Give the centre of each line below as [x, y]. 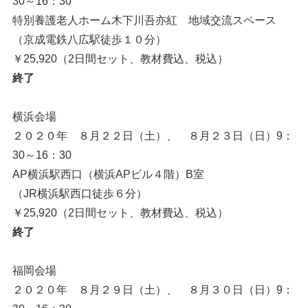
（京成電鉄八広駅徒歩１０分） [89, 40]
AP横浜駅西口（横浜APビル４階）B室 [108, 174]
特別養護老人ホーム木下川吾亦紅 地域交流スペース [144, 20]
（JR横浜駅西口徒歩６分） [79, 194]
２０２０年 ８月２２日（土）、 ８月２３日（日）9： [153, 136]
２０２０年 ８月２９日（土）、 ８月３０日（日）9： [153, 290]
